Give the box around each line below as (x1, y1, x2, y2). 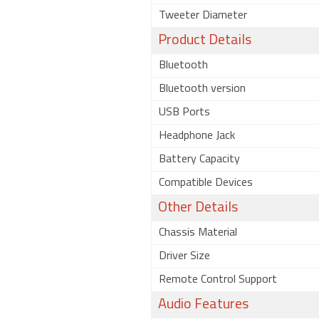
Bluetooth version (159, 83, 246, 95)
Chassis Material (159, 227, 237, 239)
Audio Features (158, 298, 249, 312)
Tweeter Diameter (159, 10, 247, 21)
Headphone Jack (159, 130, 235, 142)
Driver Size (159, 251, 210, 262)
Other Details (158, 201, 238, 215)
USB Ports (159, 107, 210, 118)
